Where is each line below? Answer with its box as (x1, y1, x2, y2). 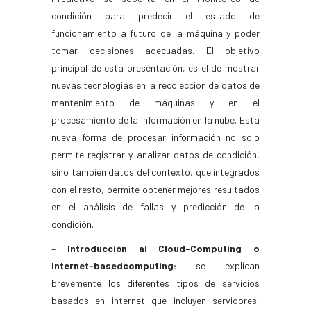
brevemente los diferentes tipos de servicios (51, 277, 260, 289)
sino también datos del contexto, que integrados (51, 166, 260, 178)
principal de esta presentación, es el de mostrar (51, 62, 260, 74)
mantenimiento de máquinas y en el (51, 96, 260, 108)
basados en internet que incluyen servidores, (51, 294, 260, 306)
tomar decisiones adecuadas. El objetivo (51, 44, 260, 56)
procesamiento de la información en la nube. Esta (51, 114, 260, 126)
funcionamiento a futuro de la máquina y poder (51, 27, 260, 39)
